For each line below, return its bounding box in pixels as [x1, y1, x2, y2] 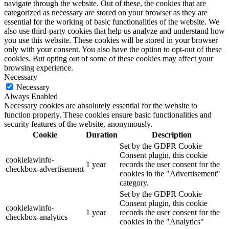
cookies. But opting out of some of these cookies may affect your [4, 54, 213, 63]
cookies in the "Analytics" [120, 217, 204, 226]
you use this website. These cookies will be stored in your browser [4, 36, 218, 45]
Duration [86, 130, 118, 140]
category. [120, 178, 149, 188]
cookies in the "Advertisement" [120, 169, 220, 178]
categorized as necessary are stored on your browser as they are [4, 8, 208, 17]
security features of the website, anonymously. [4, 120, 152, 129]
